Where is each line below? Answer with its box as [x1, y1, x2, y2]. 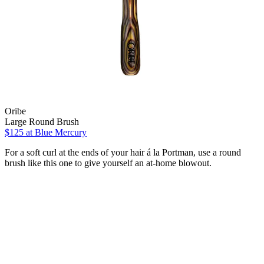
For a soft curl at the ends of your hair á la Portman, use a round [5, 147, 241, 157]
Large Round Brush [5, 116, 79, 127]
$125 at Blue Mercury [5, 127, 87, 137]
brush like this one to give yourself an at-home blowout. [5, 157, 212, 168]
